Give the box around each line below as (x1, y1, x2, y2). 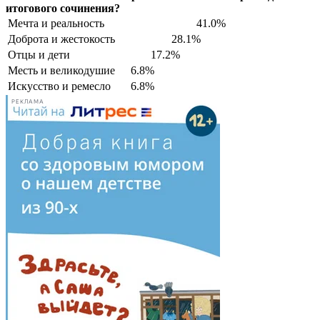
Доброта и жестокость (8, 32, 115, 45)
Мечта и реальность (8, 16, 104, 29)
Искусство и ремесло (8, 79, 111, 92)
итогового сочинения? (6, 1, 120, 14)
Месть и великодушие (8, 64, 115, 76)
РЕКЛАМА (11, 99, 44, 106)
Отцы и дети (8, 48, 70, 61)
